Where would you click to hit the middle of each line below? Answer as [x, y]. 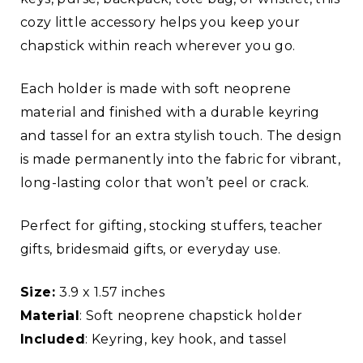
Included [53, 340]
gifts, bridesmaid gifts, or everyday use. [151, 250]
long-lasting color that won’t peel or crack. [165, 183]
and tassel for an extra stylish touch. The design [181, 136]
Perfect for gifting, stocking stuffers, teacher [172, 226]
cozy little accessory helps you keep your [160, 23]
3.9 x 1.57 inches [112, 293]
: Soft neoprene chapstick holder [191, 316]
